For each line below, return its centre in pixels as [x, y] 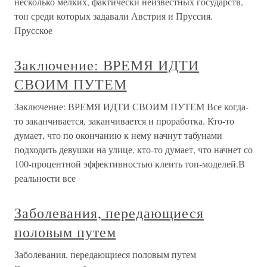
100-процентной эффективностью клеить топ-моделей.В [130, 164]
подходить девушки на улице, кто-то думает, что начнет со [133, 149]
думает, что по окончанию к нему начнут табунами [118, 135]
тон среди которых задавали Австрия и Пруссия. [114, 16]
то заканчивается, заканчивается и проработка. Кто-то [124, 121]
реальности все [45, 178]
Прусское [33, 30]
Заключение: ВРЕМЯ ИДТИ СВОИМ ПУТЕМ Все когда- [131, 106]
